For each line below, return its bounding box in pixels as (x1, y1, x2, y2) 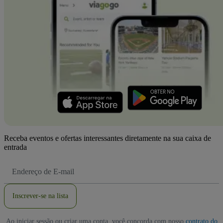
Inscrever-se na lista (12, 192, 68, 200)
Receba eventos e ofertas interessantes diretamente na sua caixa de (4, 134, 211, 143)
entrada (4, 143, 27, 152)
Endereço (11, 162, 33, 169)
